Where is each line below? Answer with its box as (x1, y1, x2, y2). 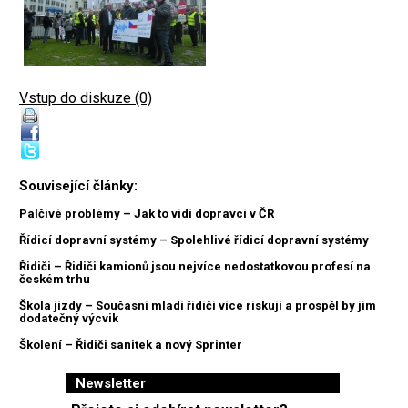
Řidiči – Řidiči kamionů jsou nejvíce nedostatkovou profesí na (19, 260, 371, 274)
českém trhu (19, 272, 90, 287)
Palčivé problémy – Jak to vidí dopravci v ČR (19, 207, 274, 221)
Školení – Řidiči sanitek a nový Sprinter (19, 338, 242, 352)
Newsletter (76, 375, 146, 393)
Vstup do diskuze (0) (19, 89, 152, 107)
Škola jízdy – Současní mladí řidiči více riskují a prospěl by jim (19, 299, 376, 313)
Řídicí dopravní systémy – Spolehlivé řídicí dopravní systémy (19, 233, 369, 248)
